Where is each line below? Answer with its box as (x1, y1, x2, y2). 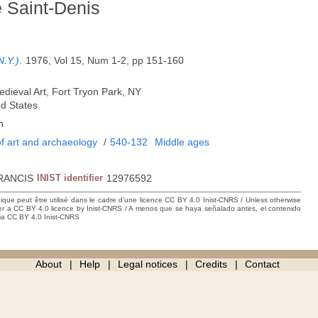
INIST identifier (37, 172, 104, 184)
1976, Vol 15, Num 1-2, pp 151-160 (26, 55, 185, 67)
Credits (194, 258, 227, 270)
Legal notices (117, 258, 177, 270)
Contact (244, 258, 280, 270)
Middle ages (155, 136, 210, 148)
